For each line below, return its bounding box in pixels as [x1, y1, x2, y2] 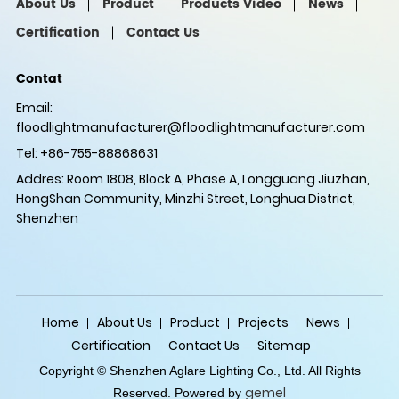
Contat [15, 68, 62, 89]
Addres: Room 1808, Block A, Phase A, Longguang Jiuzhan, [15, 169, 370, 188]
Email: [15, 98, 53, 117]
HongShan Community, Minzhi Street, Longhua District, [15, 189, 355, 208]
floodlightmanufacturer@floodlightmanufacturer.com [15, 118, 365, 136]
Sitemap [256, 337, 311, 355]
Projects [237, 313, 289, 332]
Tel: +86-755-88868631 [15, 143, 158, 162]
